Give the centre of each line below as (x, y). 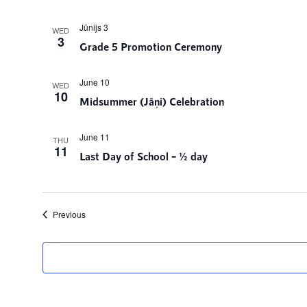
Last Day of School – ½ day (143, 156)
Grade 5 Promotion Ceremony (150, 46)
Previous (69, 214)
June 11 (94, 137)
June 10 (94, 82)
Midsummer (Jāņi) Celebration (151, 101)
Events (97, 213)
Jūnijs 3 (94, 27)
